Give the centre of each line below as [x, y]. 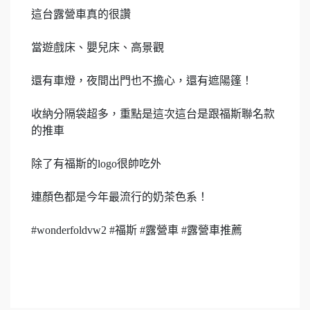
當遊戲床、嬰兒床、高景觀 [98, 48]
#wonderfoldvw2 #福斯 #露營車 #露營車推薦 [137, 230]
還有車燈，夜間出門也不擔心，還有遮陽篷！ [142, 81]
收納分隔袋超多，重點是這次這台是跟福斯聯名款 [153, 114]
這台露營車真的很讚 [81, 15]
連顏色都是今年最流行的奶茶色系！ [120, 197]
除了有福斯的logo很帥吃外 [96, 164]
